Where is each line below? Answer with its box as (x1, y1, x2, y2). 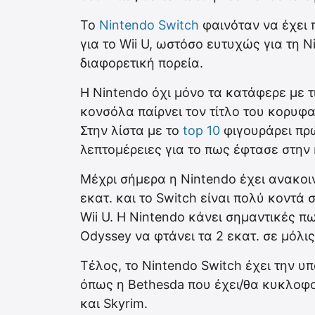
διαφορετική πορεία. (80, 55, 203, 70)
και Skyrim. (80, 295, 148, 311)
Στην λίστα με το (80, 122, 179, 138)
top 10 (179, 122, 224, 138)
